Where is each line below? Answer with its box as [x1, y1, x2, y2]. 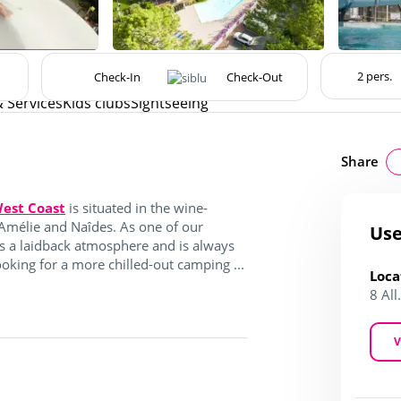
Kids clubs [63, 92, 131, 113]
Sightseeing [131, 92, 209, 113]
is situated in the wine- [65, 198, 208, 217]
